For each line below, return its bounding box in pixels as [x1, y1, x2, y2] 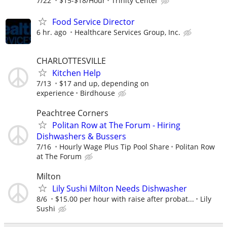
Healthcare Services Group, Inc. [74, 27, 180, 37]
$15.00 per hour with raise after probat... [55, 194, 194, 204]
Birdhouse [80, 88, 115, 98]
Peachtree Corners [36, 107, 108, 119]
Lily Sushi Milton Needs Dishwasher [52, 183, 187, 195]
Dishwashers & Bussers [36, 130, 126, 142]
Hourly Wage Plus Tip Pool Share [59, 141, 169, 152]
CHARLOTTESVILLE [36, 55, 106, 66]
